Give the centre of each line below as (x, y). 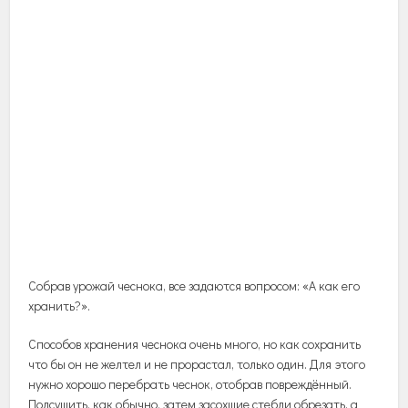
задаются (215, 285)
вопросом (271, 285)
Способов (55, 343)
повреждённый (307, 383)
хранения (112, 343)
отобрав (240, 383)
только (256, 363)
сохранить (332, 343)
